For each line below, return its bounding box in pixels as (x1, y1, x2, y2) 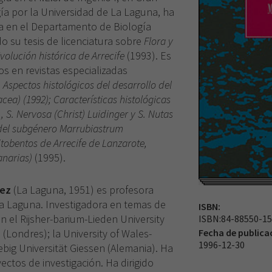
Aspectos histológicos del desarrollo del (3, 77, 172, 92)
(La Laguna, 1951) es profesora (11, 182, 154, 197)
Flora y (144, 33, 173, 48)
